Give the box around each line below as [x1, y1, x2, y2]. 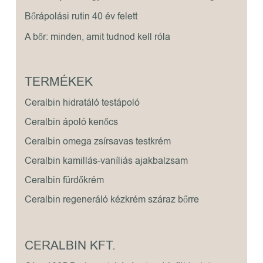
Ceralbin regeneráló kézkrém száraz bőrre [24, 193, 199, 206]
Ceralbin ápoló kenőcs [24, 115, 118, 129]
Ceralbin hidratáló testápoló [24, 96, 140, 109]
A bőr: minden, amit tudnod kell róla [24, 31, 170, 44]
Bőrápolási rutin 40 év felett [24, 10, 137, 23]
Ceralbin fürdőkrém [24, 173, 104, 187]
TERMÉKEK [24, 73, 93, 90]
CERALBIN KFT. [24, 237, 116, 254]
